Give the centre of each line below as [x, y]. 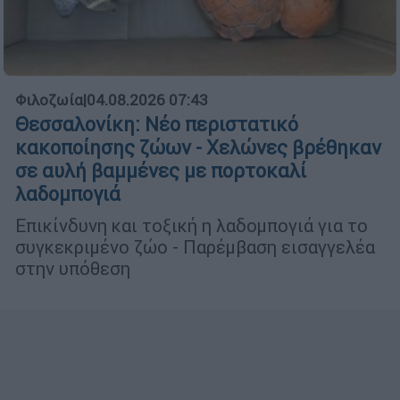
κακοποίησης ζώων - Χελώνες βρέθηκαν [198, 147]
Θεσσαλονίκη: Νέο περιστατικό [157, 124]
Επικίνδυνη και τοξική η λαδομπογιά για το [192, 225]
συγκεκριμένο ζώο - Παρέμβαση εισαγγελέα [195, 246]
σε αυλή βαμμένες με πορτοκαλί [161, 171]
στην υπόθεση [73, 268]
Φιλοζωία [49, 100]
